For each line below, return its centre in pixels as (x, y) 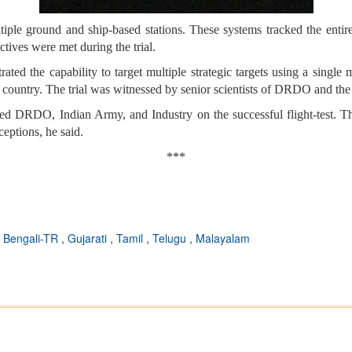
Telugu (171, 238)
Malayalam (223, 238)
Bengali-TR (32, 238)
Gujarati (89, 238)
